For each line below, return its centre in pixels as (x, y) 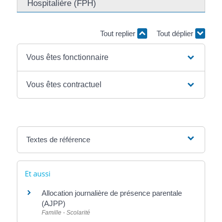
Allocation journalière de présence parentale (111, 193)
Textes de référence (58, 139)
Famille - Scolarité (66, 213)
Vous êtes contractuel (64, 84)
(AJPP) (53, 203)
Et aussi (37, 173)
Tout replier (119, 33)
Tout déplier (176, 33)
